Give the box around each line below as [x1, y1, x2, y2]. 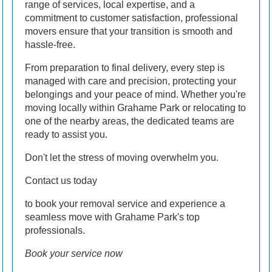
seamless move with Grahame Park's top [25, 212, 200, 223]
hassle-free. [25, 39, 75, 50]
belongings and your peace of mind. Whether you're [25, 89, 246, 100]
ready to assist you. [25, 129, 107, 140]
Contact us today [25, 175, 97, 186]
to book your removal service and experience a [25, 199, 225, 209]
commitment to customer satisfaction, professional [25, 13, 238, 24]
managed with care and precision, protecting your [25, 76, 236, 87]
